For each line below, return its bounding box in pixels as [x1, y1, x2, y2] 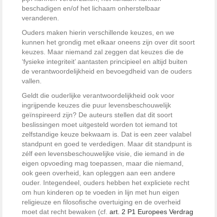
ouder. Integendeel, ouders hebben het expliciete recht [22, 178, 189, 186]
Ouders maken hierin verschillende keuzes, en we [22, 28, 174, 36]
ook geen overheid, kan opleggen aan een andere [22, 169, 175, 177]
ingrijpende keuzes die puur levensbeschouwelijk [22, 101, 171, 109]
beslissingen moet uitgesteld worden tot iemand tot [22, 120, 177, 128]
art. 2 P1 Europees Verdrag [109, 207, 193, 216]
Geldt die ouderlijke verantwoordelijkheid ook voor [22, 91, 174, 99]
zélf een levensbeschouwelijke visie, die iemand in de [22, 149, 185, 157]
